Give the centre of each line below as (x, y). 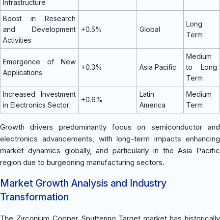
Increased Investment (39, 94)
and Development (39, 29)
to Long (202, 67)
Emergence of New (39, 61)
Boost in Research (39, 18)
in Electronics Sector (36, 105)
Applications (23, 72)
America (152, 105)
